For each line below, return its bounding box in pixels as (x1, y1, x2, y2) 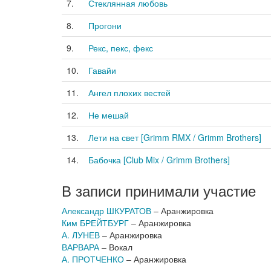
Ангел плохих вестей (88, 87, 171, 99)
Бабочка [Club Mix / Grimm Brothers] (88, 154, 230, 166)
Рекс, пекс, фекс (88, 42, 153, 54)
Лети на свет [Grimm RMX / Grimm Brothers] (88, 131, 261, 143)
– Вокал (99, 241, 132, 253)
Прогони (88, 19, 122, 31)
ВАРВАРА (62, 241, 99, 253)
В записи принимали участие (62, 180, 256, 201)
